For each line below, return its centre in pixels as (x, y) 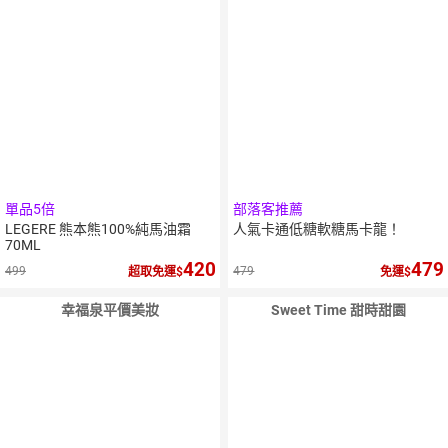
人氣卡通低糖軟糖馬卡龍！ (317, 229)
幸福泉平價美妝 (109, 310)
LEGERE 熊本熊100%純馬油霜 (98, 229)
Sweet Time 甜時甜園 (338, 310)
